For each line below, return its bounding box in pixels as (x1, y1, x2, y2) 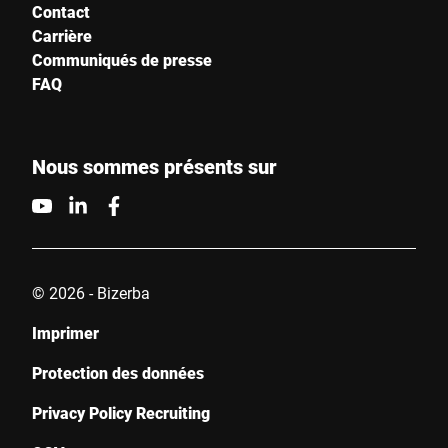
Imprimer (32, 322, 99, 343)
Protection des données (32, 362, 204, 383)
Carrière (32, 25, 92, 46)
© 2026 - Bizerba (32, 282, 150, 303)
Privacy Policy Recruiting (32, 402, 210, 423)
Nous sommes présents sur (32, 153, 277, 179)
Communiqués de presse (32, 49, 212, 70)
